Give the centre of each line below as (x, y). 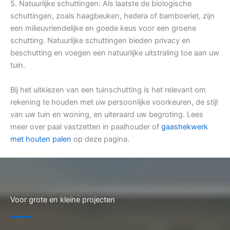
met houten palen (41, 139)
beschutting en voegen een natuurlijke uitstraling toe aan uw (115, 53)
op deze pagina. (100, 139)
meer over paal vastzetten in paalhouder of (86, 127)
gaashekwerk (185, 127)
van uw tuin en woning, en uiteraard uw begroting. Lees (107, 115)
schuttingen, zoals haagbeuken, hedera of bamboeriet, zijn (112, 16)
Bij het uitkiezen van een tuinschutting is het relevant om (108, 90)
